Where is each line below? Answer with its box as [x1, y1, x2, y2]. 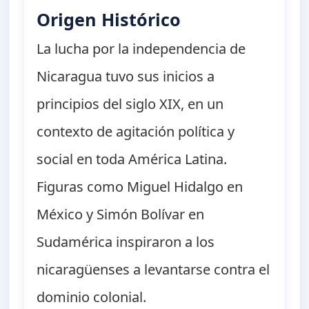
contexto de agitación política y [37, 122, 235, 141]
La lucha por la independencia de [37, 39, 246, 59]
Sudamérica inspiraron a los [37, 232, 215, 252]
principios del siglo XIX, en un [37, 94, 224, 114]
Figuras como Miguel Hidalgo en [37, 177, 243, 197]
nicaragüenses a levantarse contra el [37, 260, 270, 279]
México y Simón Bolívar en [37, 205, 205, 224]
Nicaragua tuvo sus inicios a [37, 67, 215, 86]
